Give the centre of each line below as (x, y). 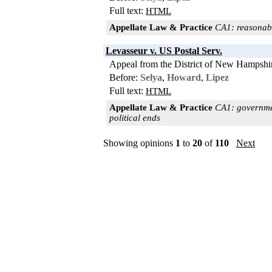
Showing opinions (139, 143)
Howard (184, 77)
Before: (125, 77)
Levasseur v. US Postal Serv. (164, 50)
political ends (135, 117)
